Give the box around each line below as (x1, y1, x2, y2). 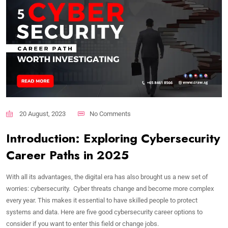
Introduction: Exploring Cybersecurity (6, 129, 220, 147)
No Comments (90, 110, 131, 118)
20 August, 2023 (18, 110, 66, 118)
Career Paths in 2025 (6, 146, 129, 164)
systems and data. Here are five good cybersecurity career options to (6, 208, 203, 216)
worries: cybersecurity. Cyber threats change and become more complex (6, 185, 214, 192)
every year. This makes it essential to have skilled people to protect (6, 196, 197, 204)
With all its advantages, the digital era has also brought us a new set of (6, 173, 208, 181)
